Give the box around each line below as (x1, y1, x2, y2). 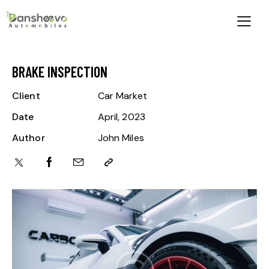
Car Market (97, 89, 147, 103)
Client (12, 89, 40, 103)
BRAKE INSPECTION (12, 63, 107, 81)
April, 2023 (97, 110, 145, 124)
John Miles (97, 131, 144, 145)
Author (12, 131, 45, 145)
